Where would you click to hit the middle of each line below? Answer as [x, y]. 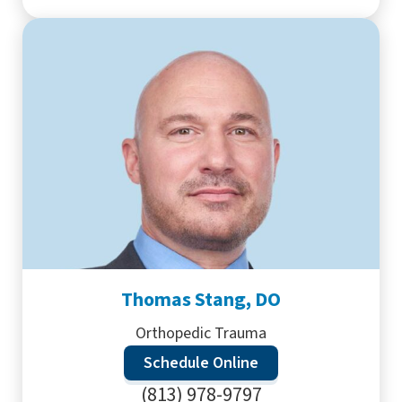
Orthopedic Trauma [201, 333]
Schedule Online [201, 363]
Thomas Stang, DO [201, 300]
